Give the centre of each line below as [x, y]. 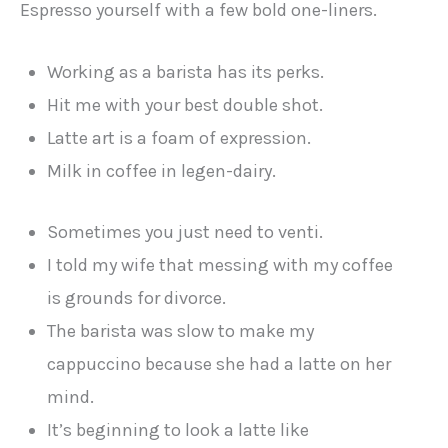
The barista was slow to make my [181, 330]
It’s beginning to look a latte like [178, 429]
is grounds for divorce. [137, 297]
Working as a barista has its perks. [186, 72]
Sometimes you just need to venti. [185, 231]
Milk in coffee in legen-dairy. [162, 171]
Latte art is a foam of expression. [179, 138]
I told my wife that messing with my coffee [220, 264]
